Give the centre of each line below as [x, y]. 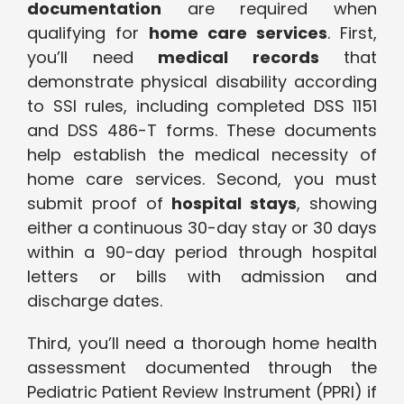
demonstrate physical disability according [202, 82]
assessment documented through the [202, 368]
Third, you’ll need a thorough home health [202, 344]
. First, [352, 33]
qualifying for [88, 33]
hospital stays [234, 204]
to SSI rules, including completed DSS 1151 [202, 106]
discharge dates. [95, 301]
